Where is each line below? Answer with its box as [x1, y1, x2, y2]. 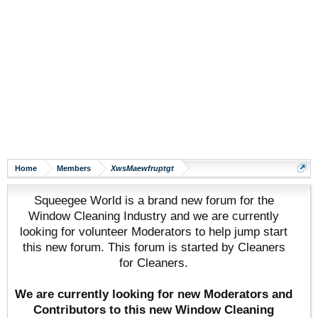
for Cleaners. [119, 256, 188, 270]
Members [57, 164, 91, 172]
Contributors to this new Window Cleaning [33, 302, 274, 317]
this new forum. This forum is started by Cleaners [22, 240, 285, 254]
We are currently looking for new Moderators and [15, 287, 292, 301]
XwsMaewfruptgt [111, 164, 174, 172]
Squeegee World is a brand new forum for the [33, 193, 274, 207]
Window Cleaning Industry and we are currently [28, 209, 279, 223]
